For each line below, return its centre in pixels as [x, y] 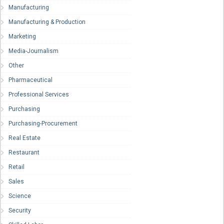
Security [20, 211]
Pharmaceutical [30, 80]
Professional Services [39, 95]
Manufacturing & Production [47, 22]
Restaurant [24, 153]
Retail [16, 167]
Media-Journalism [33, 51]
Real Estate [24, 138]
